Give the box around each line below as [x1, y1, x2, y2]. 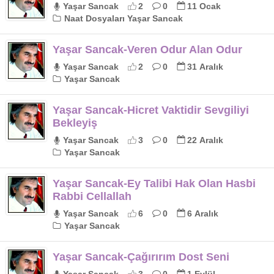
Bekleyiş [53, 117, 97, 129]
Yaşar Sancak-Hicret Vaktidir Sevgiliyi [53, 104, 249, 116]
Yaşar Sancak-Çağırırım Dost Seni [53, 251, 229, 263]
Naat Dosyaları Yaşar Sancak [62, 13, 183, 23]
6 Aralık [187, 209, 218, 218]
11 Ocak [187, 1, 221, 11]
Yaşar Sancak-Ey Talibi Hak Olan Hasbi [53, 177, 256, 190]
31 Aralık [187, 62, 223, 72]
